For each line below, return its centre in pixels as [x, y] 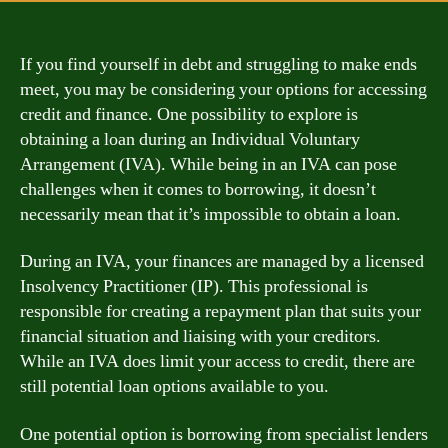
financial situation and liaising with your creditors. [200, 336]
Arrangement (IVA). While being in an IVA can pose [208, 164]
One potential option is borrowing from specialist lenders [224, 434]
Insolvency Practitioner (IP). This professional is [194, 286]
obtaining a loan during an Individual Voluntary [190, 139]
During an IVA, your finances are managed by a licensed [222, 261]
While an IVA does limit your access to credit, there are [217, 361]
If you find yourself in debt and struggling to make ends [218, 64]
